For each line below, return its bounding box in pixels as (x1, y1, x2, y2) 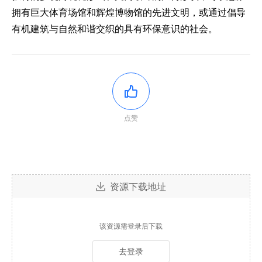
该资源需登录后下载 (99, 221, 163, 230)
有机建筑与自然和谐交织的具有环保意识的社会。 (12, 23, 218, 35)
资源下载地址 (110, 180, 166, 192)
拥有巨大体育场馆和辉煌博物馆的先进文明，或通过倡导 (12, 6, 246, 18)
